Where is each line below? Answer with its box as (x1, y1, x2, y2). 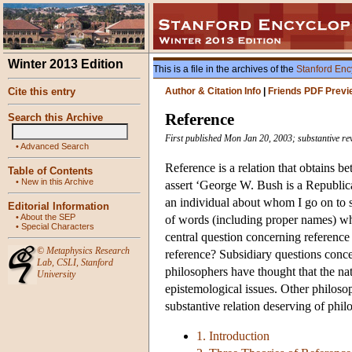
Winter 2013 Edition (8, 57, 123, 71)
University (37, 269, 75, 280)
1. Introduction (196, 329, 269, 343)
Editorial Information (8, 200, 109, 212)
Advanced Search (20, 141, 89, 151)
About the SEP (20, 212, 75, 222)
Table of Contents (8, 165, 93, 177)
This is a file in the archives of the (153, 64, 296, 75)
